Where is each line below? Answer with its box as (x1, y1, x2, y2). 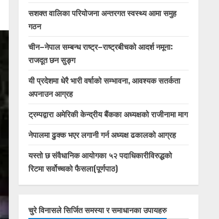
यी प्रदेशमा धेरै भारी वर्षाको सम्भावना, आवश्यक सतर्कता (28, 74, 180, 86)
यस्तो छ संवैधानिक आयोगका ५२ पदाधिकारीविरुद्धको (28, 149, 172, 161)
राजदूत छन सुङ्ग (28, 54, 75, 66)
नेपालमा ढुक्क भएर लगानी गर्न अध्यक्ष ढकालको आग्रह (28, 129, 176, 140)
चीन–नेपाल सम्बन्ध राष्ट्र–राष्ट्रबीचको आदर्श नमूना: (28, 41, 173, 52)
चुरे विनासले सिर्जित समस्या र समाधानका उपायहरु (28, 204, 167, 216)
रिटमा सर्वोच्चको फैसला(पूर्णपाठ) (28, 162, 118, 174)
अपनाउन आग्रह (28, 88, 73, 99)
